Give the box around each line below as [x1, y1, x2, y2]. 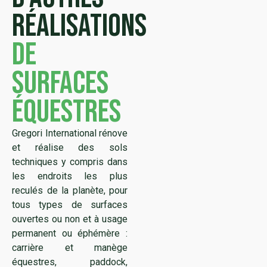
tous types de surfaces [12, 198, 128, 210]
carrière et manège [12, 241, 128, 253]
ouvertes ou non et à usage [12, 213, 128, 225]
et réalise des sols [12, 141, 128, 153]
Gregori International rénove [12, 127, 128, 139]
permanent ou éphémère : [12, 227, 128, 239]
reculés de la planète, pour [12, 184, 128, 196]
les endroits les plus [12, 170, 128, 182]
